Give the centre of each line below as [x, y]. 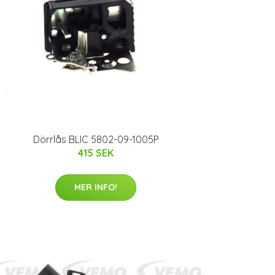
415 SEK [96, 153]
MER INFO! [96, 188]
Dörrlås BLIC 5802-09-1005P [96, 140]
